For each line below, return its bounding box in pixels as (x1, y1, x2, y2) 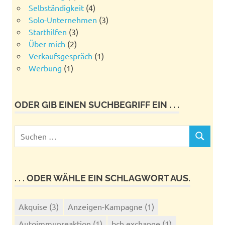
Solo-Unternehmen (28, 14, 97, 25)
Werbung (28, 62, 62, 73)
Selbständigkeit (28, 2, 84, 13)
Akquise (19, 201, 47, 211)
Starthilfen (28, 26, 67, 37)
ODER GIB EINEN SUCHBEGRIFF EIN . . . (15, 99, 179, 110)
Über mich (28, 38, 65, 49)
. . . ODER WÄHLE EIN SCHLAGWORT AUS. (15, 172, 190, 183)
